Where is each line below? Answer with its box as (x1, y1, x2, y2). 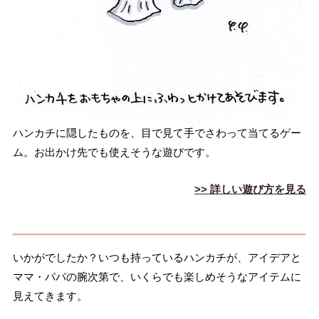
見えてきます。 (12, 289, 88, 302)
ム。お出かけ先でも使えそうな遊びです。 (12, 146, 216, 159)
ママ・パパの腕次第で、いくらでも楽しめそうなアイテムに (12, 270, 301, 283)
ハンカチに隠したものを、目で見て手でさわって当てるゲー (12, 127, 301, 140)
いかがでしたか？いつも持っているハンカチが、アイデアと (12, 251, 301, 263)
